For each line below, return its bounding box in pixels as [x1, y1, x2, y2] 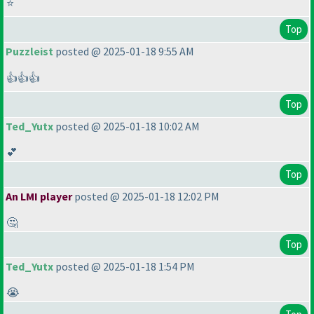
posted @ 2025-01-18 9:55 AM [53, 44, 194, 59]
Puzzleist [6, 44, 53, 59]
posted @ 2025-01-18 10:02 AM [53, 119, 200, 134]
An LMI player [6, 189, 72, 204]
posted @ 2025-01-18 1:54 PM [53, 259, 195, 274]
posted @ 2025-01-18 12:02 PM [72, 189, 219, 204]
